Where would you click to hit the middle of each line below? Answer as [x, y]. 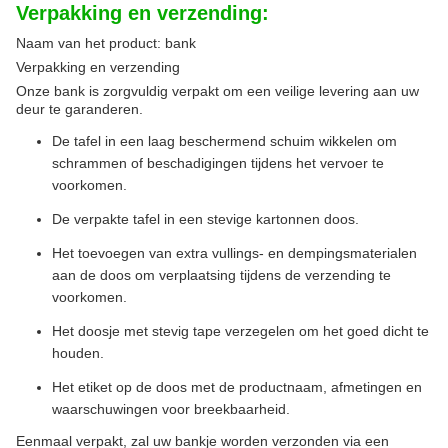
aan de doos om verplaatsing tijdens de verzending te [221, 275]
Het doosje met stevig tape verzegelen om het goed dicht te [240, 331]
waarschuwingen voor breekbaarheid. [171, 409]
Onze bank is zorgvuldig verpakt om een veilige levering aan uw [217, 91]
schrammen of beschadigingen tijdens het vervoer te [218, 163]
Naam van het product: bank [106, 43]
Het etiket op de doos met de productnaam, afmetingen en [237, 387]
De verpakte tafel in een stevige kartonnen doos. [205, 219]
